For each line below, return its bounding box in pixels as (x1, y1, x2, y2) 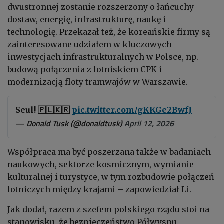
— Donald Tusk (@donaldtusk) (15, 117, 124, 130)
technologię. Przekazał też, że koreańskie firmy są (7, 27, 210, 37)
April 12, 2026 (124, 117, 174, 130)
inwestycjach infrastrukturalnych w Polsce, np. (7, 52, 198, 62)
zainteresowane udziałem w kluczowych (7, 39, 172, 50)
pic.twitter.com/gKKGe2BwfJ (72, 105, 192, 115)
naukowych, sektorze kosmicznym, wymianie (7, 159, 194, 170)
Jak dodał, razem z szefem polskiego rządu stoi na (7, 204, 209, 215)
